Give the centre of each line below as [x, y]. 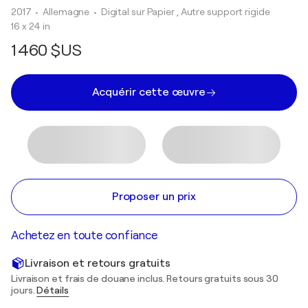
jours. [24, 290]
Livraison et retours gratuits [98, 263]
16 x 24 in [31, 26]
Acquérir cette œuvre [148, 92]
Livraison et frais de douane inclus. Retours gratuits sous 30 [145, 278]
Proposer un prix [154, 197]
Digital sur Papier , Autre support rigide [185, 12]
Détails [53, 290]
